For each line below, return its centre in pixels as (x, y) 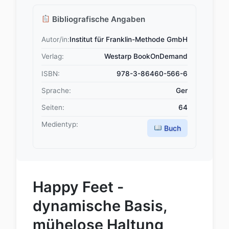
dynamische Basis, (100, 205)
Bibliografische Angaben (98, 19)
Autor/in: (55, 40)
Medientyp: (60, 124)
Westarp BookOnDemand (146, 56)
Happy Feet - (78, 187)
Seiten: (53, 107)
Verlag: (53, 56)
